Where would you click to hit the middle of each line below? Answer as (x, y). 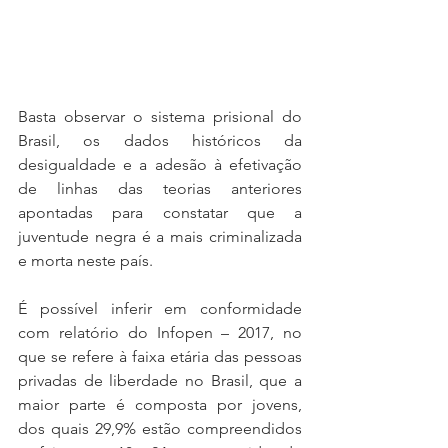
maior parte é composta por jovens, (160, 405)
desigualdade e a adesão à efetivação (160, 165)
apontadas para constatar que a (160, 213)
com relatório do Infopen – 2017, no (160, 333)
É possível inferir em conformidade (160, 309)
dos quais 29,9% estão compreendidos (160, 429)
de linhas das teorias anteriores (160, 189)
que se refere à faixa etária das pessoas (160, 357)
